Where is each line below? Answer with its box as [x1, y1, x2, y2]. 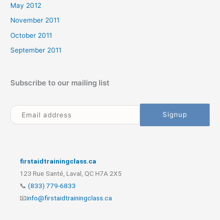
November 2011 [10, 16, 60, 25]
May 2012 [10, 1, 42, 9]
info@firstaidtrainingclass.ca [27, 193, 112, 202]
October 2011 [10, 31, 53, 39]
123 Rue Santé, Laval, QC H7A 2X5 [20, 169, 122, 177]
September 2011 [10, 46, 62, 54]
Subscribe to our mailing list [10, 78, 110, 88]
